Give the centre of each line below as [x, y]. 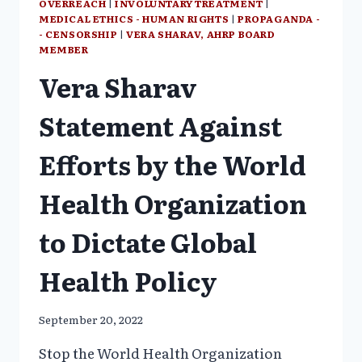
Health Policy [128, 281]
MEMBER [64, 50]
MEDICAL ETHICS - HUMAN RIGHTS [134, 19]
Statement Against [160, 126]
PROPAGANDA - [279, 19]
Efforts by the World [173, 164]
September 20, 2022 [91, 319]
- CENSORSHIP [78, 34]
